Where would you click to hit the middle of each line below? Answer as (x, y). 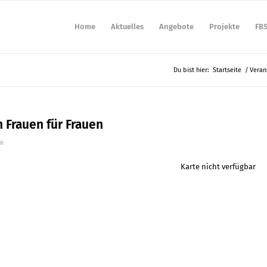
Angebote (176, 27)
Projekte (224, 27)
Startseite (227, 70)
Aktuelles (127, 27)
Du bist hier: (191, 70)
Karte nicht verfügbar (218, 167)
